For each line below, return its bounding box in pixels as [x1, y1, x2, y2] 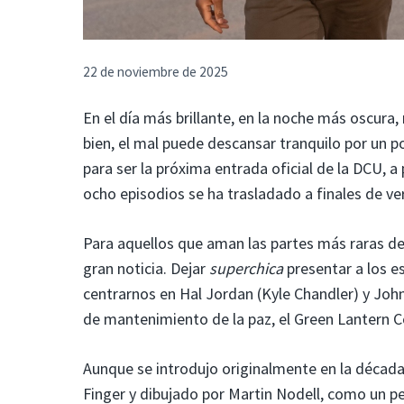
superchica [209, 257, 283, 279]
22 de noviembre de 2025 [83, 63, 228, 81]
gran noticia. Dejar [83, 257, 209, 279]
